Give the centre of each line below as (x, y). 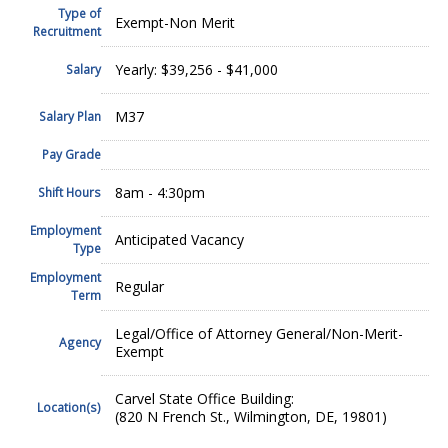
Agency (79, 341)
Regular (139, 286)
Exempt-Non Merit (174, 22)
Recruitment (66, 30)
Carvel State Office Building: (204, 398)
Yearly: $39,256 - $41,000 (196, 69)
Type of (79, 12)
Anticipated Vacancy (179, 239)
